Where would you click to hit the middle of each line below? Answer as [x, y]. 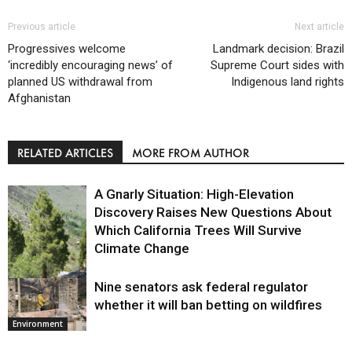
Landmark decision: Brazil [279, 49]
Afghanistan [39, 99]
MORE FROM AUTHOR [191, 153]
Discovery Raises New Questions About [213, 213]
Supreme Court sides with [277, 66]
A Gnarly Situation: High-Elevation [194, 194]
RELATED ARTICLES [65, 153]
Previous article [42, 27]
